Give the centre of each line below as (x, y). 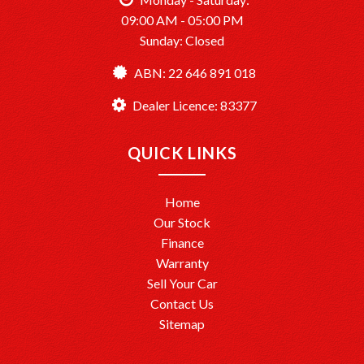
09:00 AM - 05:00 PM (182, 19)
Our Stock (182, 222)
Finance (182, 242)
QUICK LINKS (182, 152)
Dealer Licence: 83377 (193, 105)
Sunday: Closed (182, 40)
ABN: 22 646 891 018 (193, 72)
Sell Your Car (182, 283)
